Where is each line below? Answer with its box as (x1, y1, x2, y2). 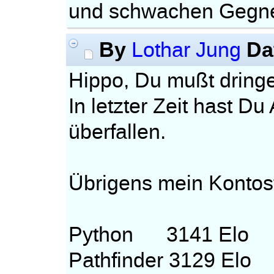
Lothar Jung (131, 37, 242, 63)
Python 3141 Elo (68, 222, 250, 248)
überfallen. (68, 119, 166, 145)
